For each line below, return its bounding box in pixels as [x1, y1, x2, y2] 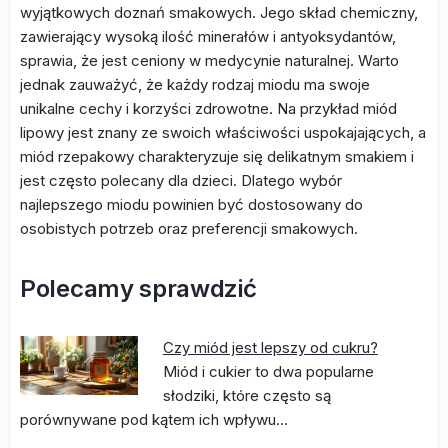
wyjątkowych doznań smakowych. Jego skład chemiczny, [20, 3, 418, 22]
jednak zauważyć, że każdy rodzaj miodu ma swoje [20, 75, 370, 94]
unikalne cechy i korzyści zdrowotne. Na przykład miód [20, 99, 397, 118]
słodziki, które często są [162, 386, 331, 405]
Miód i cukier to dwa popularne [162, 362, 374, 381]
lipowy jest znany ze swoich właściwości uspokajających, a [20, 123, 426, 142]
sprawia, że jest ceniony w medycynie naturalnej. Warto [20, 51, 399, 70]
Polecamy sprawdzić [20, 274, 257, 303]
